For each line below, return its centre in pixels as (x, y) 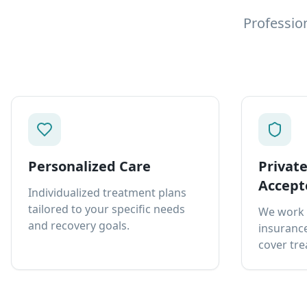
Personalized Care (89, 166)
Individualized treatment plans (107, 193)
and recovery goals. (79, 225)
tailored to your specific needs (107, 209)
